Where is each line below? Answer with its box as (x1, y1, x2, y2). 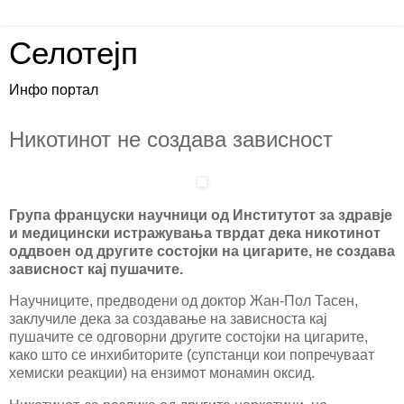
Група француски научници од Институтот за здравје (9, 207, 392, 223)
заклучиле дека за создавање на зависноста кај (9, 311, 327, 327)
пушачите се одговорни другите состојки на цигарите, (9, 329, 368, 345)
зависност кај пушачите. (9, 261, 183, 277)
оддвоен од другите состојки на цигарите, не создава (9, 243, 395, 259)
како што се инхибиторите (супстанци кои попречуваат (9, 347, 374, 363)
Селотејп (9, 36, 138, 70)
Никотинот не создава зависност (9, 127, 333, 151)
